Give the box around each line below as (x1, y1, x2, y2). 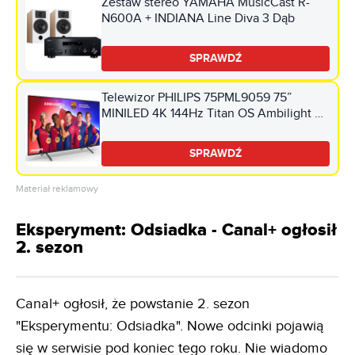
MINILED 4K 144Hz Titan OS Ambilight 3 (101, 105, 322, 121)
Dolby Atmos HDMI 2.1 (101, 121, 223, 137)
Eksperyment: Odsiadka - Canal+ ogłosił (16, 219, 337, 241)
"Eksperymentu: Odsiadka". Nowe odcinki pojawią (16, 317, 324, 334)
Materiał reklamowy (16, 182, 98, 194)
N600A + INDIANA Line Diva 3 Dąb (101, 10, 295, 26)
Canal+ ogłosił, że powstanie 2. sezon (16, 295, 250, 312)
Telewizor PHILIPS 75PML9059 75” (101, 90, 292, 105)
